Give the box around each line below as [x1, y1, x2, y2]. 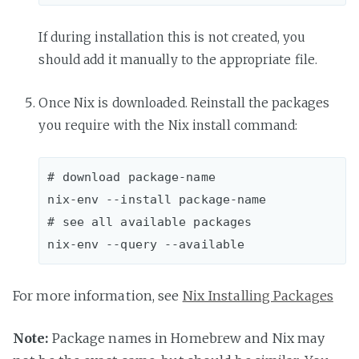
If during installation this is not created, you [38, 29, 306, 45]
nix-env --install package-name [47, 192, 281, 206]
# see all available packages [47, 214, 252, 228]
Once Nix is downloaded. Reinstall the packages [38, 95, 330, 111]
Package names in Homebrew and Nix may [48, 330, 325, 347]
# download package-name [47, 169, 216, 184]
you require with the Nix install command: [38, 117, 298, 133]
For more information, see [13, 288, 183, 305]
